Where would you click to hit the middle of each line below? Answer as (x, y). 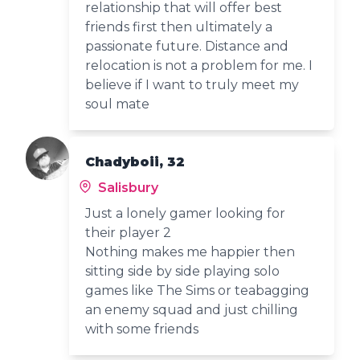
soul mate (118, 104)
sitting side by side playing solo (183, 271)
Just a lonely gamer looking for (186, 213)
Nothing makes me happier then (190, 252)
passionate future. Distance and (187, 46)
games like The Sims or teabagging (198, 290)
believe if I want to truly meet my (192, 84)
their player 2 (129, 232)
